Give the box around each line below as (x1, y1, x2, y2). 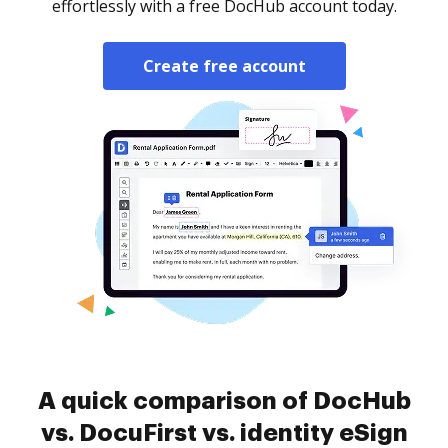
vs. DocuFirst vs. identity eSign (40, 421, 408, 445)
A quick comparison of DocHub (37, 389, 411, 413)
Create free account (142, 55, 306, 77)
